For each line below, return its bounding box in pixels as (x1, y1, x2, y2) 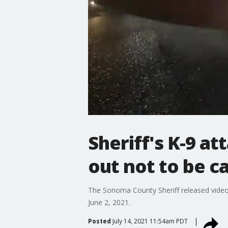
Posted (88, 216, 111, 225)
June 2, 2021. (88, 197, 130, 207)
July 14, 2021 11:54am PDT (112, 216, 188, 225)
